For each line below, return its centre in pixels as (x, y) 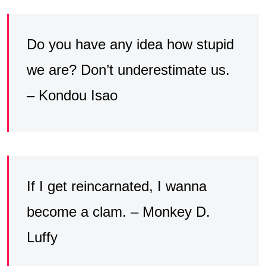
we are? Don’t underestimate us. (128, 69)
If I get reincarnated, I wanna (117, 186)
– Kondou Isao (72, 95)
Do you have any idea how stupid (130, 44)
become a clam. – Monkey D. (118, 211)
